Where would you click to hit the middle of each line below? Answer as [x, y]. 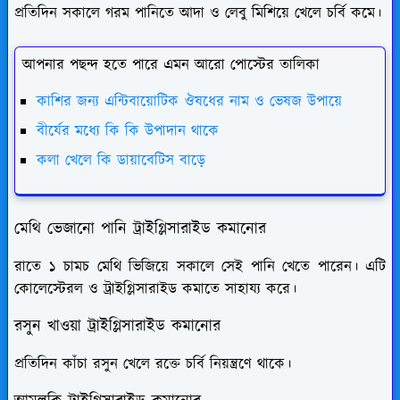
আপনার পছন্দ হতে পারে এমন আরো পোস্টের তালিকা [171, 65]
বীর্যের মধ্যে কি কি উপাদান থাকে [128, 131]
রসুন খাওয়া [51, 326]
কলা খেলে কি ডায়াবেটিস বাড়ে [121, 160]
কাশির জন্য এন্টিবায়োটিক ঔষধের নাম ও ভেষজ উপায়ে [189, 101]
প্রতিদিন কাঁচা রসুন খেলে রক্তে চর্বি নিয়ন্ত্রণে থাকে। [153, 364]
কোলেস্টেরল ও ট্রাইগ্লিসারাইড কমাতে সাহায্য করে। [155, 289]
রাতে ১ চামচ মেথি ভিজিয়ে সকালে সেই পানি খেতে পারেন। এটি [200, 267]
